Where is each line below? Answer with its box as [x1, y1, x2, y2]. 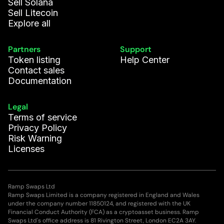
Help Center [120, 54, 169, 65]
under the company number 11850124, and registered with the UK [8, 199, 190, 208]
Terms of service [8, 112, 77, 123]
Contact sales [8, 65, 64, 76]
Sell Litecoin [8, 7, 58, 18]
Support [120, 44, 151, 55]
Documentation [8, 75, 71, 86]
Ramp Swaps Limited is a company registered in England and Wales [8, 191, 199, 199]
